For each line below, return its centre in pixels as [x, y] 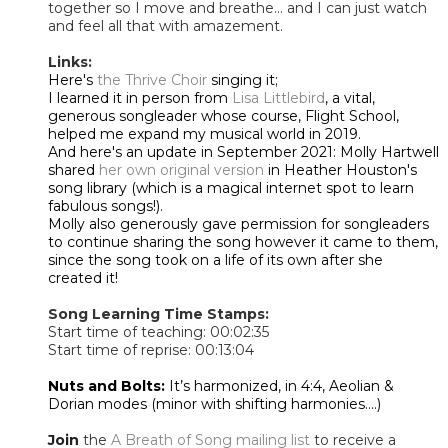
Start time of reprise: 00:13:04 [151, 349]
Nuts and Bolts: [106, 385]
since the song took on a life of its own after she [215, 259]
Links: [70, 61]
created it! [83, 277]
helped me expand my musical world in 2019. [204, 133]
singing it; [242, 79]
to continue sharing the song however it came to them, [243, 241]
